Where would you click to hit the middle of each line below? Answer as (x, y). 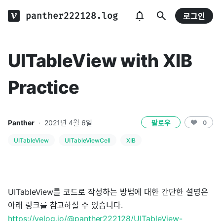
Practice (44, 87)
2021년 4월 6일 (68, 123)
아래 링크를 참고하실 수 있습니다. (65, 205)
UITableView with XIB (100, 61)
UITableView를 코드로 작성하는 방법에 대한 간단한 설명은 (108, 192)
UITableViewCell (88, 140)
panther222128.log (72, 16)
